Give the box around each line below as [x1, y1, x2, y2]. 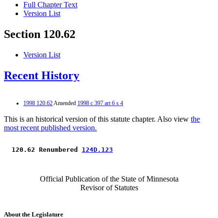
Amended [53, 99, 77, 107]
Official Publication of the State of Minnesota [39, 174, 179, 183]
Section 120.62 [4, 28, 75, 41]
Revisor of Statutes [80, 183, 138, 192]
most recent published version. [4, 123, 97, 132]
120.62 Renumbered [8, 145, 82, 153]
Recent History [4, 69, 79, 82]
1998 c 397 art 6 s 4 [77, 99, 123, 107]
